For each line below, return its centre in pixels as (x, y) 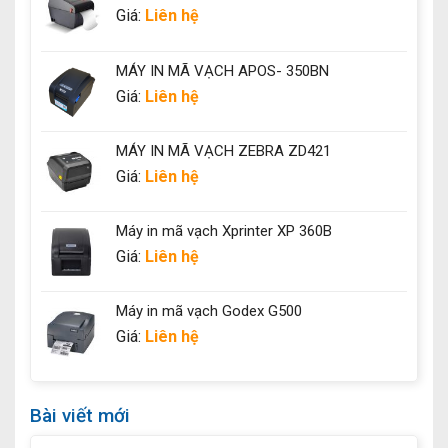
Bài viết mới (80, 415)
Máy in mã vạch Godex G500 (209, 310)
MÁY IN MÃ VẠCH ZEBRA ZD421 (223, 150)
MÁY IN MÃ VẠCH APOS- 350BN (222, 70)
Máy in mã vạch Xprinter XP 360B (224, 230)
